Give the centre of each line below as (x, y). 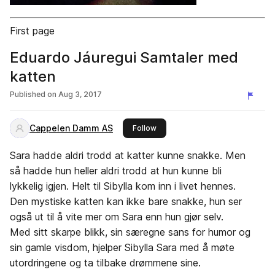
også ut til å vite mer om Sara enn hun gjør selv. (117, 217)
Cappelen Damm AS (71, 128)
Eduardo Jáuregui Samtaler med (124, 57)
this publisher (180, 127)
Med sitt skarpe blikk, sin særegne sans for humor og (130, 232)
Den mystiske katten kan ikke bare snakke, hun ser (126, 201)
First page (32, 31)
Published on (33, 94)
